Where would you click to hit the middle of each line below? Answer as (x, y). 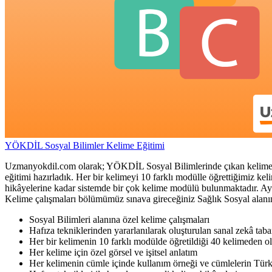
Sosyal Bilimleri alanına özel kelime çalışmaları (119, 219)
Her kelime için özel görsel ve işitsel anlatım (113, 252)
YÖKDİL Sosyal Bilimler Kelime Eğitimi (85, 145)
